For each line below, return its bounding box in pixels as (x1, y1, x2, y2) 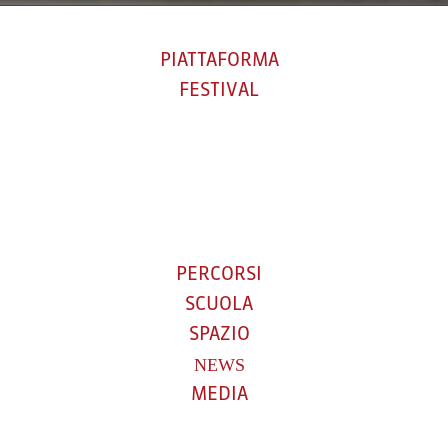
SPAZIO (188, 326, 250, 344)
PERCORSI (176, 266, 262, 284)
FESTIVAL (179, 82, 259, 100)
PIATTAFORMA (159, 52, 279, 70)
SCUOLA (185, 296, 253, 314)
